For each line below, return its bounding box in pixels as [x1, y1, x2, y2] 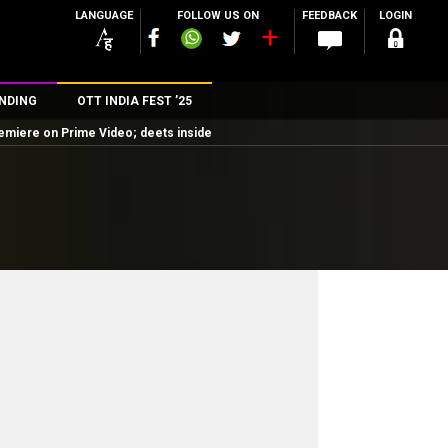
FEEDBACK [302, 9, 357, 22]
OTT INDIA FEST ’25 [76, 94, 192, 108]
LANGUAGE [75, 9, 133, 22]
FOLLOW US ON [176, 9, 259, 22]
